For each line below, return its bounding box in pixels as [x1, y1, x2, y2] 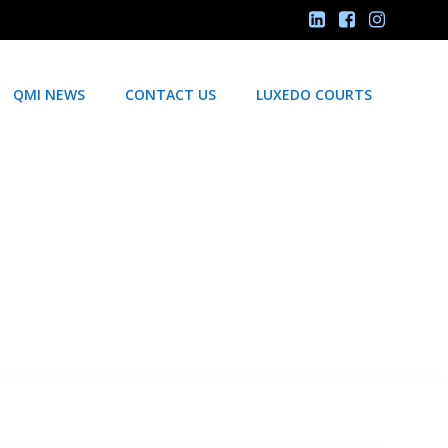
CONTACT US [125, 85, 216, 105]
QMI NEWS [13, 85, 85, 105]
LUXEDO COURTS [256, 85, 372, 105]
